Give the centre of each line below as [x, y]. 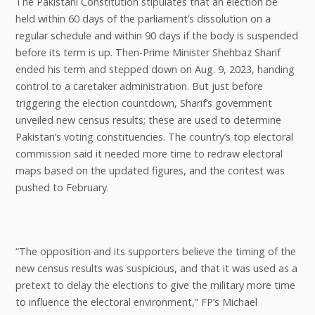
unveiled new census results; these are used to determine [148, 120]
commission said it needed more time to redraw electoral [149, 153]
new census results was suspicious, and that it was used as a [156, 269]
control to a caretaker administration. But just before [139, 86]
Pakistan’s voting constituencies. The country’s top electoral [154, 136]
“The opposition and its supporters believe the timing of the [155, 252]
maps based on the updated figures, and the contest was [150, 170]
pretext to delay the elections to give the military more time [155, 285]
